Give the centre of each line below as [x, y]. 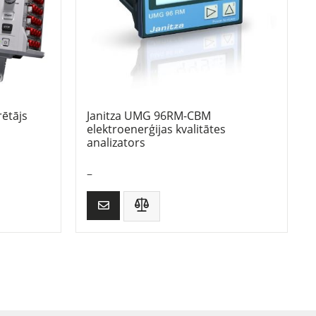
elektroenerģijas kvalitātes [156, 129]
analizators [116, 143]
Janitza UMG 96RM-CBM [149, 116]
